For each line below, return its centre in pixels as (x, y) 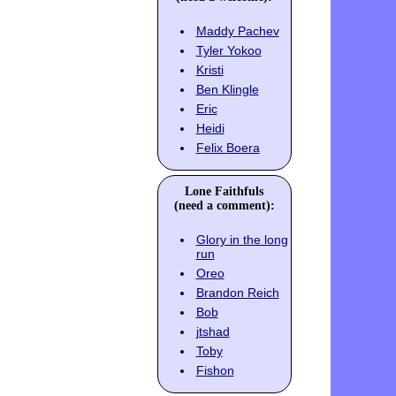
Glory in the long (242, 240)
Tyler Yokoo (228, 51)
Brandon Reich (237, 293)
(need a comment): (224, 206)
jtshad (213, 332)
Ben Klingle (227, 90)
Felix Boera (228, 148)
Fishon (215, 371)
